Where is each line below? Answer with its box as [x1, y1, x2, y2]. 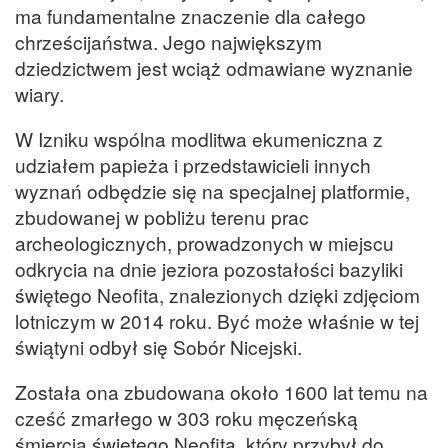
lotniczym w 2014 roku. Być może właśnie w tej [15, 307, 419, 335]
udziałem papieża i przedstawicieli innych [15, 151, 371, 179]
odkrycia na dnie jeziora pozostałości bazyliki [15, 255, 403, 283]
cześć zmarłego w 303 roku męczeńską [15, 404, 358, 432]
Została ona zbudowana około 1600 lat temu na [15, 378, 428, 406]
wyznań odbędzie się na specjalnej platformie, [15, 177, 410, 205]
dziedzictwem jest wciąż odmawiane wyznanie [15, 54, 413, 82]
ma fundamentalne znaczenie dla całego [15, 2, 366, 30]
